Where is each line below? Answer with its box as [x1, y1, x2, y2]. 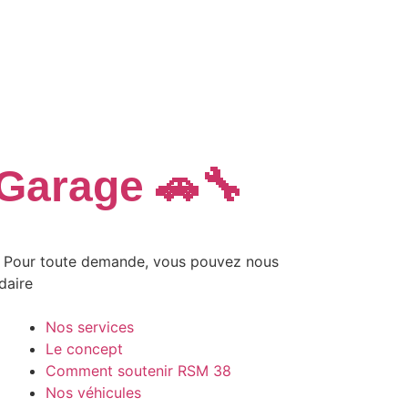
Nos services [45, 318, 134, 337]
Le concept [45, 340, 123, 359]
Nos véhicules [45, 383, 141, 403]
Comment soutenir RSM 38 [45, 362, 231, 381]
